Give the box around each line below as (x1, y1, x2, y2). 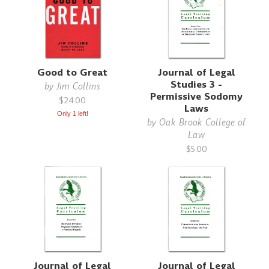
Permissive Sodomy (150, 89, 243, 103)
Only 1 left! (56, 109, 88, 117)
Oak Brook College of (159, 115, 246, 128)
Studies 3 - (171, 77, 223, 91)
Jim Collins (56, 79, 101, 92)
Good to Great (37, 65, 108, 79)
